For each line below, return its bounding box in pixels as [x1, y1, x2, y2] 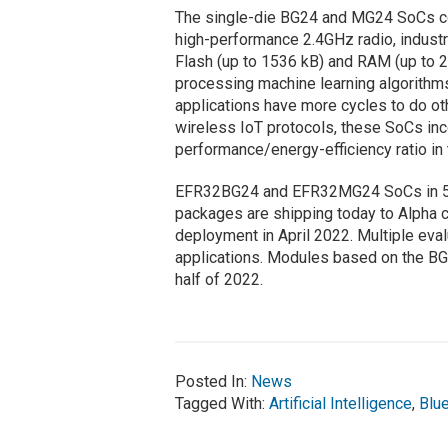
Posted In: [174, 372, 251, 392]
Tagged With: [174, 394, 269, 414]
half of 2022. [174, 270, 263, 290]
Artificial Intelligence [268, 394, 412, 414]
